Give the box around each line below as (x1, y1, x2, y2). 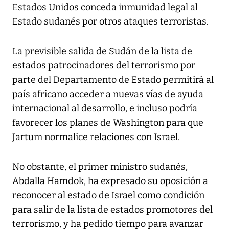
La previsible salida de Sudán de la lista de (12, 45, 192, 57)
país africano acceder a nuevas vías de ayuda (12, 88, 203, 100)
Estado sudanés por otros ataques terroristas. (12, 16, 209, 28)
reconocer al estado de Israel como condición (12, 190, 204, 201)
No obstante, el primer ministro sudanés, (12, 161, 188, 173)
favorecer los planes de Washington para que (12, 117, 203, 129)
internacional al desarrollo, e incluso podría (12, 103, 197, 114)
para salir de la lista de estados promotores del (12, 204, 213, 216)
